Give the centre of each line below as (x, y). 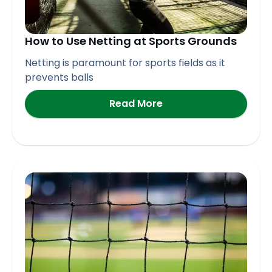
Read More (136, 104)
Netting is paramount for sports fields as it (125, 63)
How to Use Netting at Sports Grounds (131, 41)
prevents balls (59, 78)
